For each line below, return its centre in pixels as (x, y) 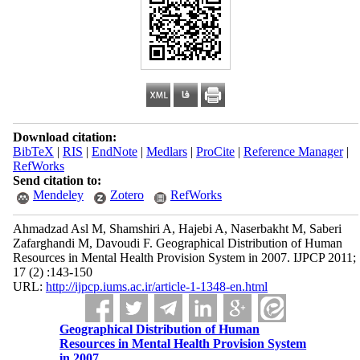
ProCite (215, 151)
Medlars (166, 151)
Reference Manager (293, 151)
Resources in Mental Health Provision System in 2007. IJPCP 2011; (184, 258)
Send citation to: (57, 180)
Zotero (127, 195)
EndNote (114, 151)
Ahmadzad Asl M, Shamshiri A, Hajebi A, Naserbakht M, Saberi (177, 229)
